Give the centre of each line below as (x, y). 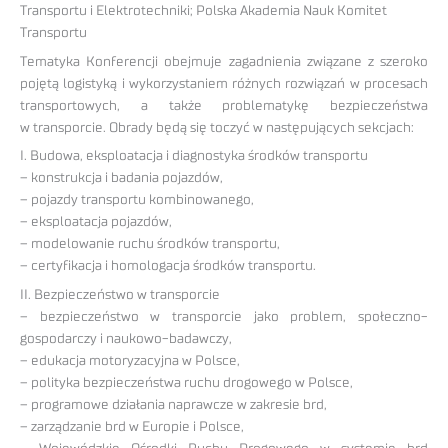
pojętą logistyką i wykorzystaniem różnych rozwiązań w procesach (224, 83)
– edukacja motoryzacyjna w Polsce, (130, 361)
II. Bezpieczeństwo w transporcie (120, 295)
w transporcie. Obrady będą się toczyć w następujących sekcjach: (217, 127)
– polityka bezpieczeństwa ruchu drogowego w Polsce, (186, 383)
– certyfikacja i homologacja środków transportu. (168, 266)
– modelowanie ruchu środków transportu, (150, 244)
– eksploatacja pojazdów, (96, 222)
